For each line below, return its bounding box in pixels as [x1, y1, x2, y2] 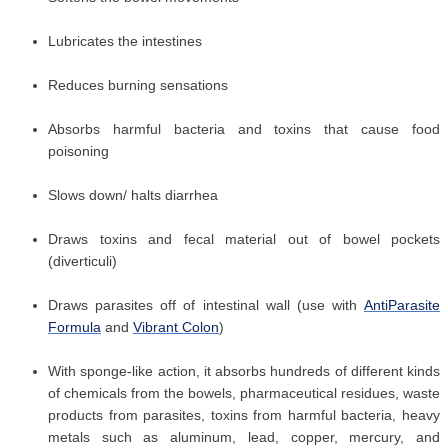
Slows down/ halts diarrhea [48, 187, 218, 204]
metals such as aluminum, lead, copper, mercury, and [48, 429, 440, 446]
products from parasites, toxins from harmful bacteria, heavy [48, 407, 440, 424]
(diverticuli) [48, 253, 117, 270]
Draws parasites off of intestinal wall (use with [48, 297, 364, 314]
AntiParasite [364, 297, 440, 314]
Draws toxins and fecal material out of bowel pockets [48, 231, 440, 248]
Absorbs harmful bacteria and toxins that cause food [48, 121, 440, 138]
